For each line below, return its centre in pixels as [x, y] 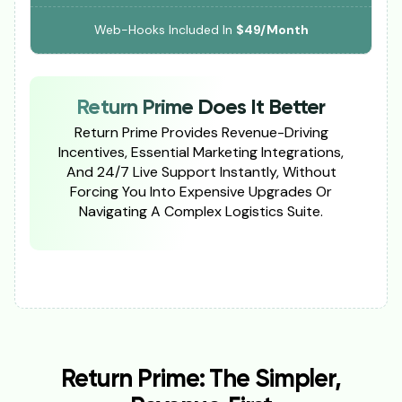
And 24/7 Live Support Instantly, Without [201, 172]
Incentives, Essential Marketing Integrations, [201, 153]
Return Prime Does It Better [201, 108]
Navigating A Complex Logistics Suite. [201, 212]
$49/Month [272, 29]
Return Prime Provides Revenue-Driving [201, 133]
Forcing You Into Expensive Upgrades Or [201, 192]
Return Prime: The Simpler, [201, 380]
